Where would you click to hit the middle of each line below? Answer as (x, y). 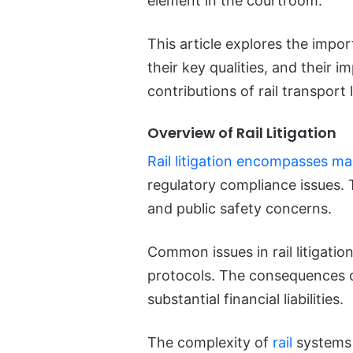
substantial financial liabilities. (245, 299)
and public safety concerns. (240, 209)
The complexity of (210, 343)
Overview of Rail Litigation (242, 133)
